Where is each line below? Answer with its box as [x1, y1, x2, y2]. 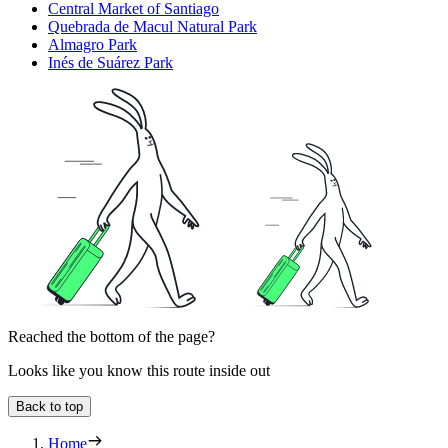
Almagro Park [48, 36, 137, 54]
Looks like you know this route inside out [8, 362, 270, 380]
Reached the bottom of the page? [8, 328, 215, 346]
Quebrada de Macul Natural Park [48, 18, 257, 36]
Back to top [16, 399, 83, 415]
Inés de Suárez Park [48, 54, 173, 72]
